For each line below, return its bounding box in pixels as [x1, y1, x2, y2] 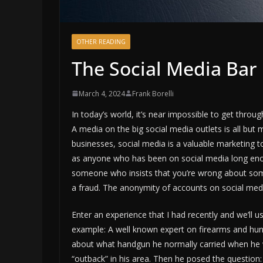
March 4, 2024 [79, 88, 125, 99]
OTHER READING [76, 37, 126, 46]
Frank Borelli [132, 88, 174, 99]
